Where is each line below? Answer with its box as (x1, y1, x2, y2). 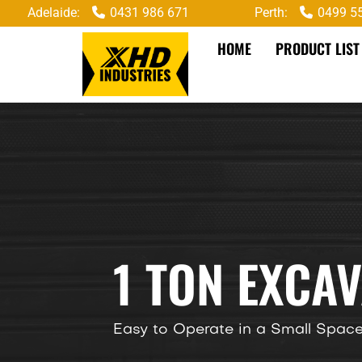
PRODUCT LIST (275, 37, 360, 59)
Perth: (255, 5, 288, 20)
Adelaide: (27, 5, 81, 20)
